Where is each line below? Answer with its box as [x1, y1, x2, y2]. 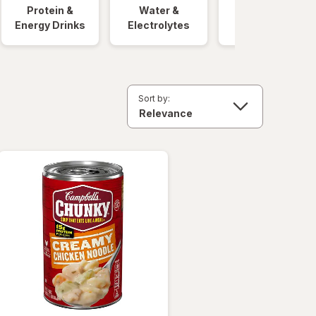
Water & [138, 4, 179, 16]
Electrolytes [128, 19, 190, 31]
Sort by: [138, 93, 170, 104]
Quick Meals [236, 4, 298, 16]
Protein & [27, 4, 74, 16]
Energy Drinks [15, 19, 86, 31]
